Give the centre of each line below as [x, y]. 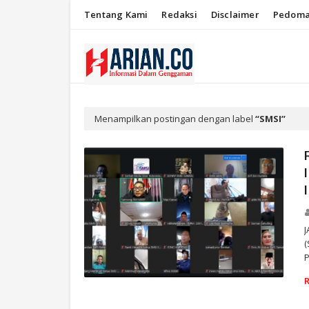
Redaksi [179, 14]
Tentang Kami [116, 14]
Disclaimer [235, 14]
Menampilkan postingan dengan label [175, 119]
